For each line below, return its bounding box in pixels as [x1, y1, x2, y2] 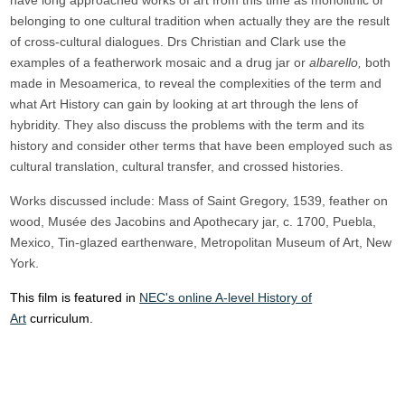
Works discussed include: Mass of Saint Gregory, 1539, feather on [10, 193, 389, 208]
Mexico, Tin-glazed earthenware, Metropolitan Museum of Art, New [10, 235, 392, 250]
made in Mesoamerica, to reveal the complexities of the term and [10, 76, 382, 90]
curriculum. [26, 311, 94, 325]
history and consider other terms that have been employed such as [10, 138, 393, 153]
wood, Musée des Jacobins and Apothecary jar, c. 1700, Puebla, [10, 214, 377, 229]
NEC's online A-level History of [139, 290, 313, 305]
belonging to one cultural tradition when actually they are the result [10, 14, 391, 28]
